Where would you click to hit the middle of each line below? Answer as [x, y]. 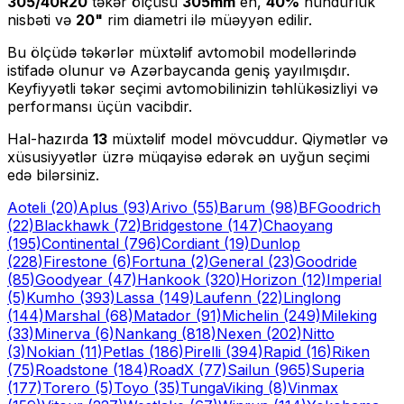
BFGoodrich [340, 208]
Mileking [349, 316]
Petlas [124, 352]
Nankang [146, 334]
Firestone [75, 262]
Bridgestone [182, 226]
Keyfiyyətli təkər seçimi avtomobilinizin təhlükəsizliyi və [193, 89]
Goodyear [69, 280]
